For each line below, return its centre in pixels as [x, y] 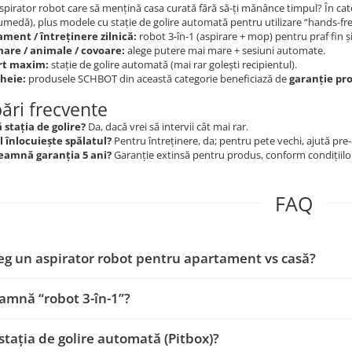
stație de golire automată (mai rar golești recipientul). [173, 64]
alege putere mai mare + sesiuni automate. [225, 50]
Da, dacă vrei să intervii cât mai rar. [167, 126]
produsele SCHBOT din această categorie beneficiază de [158, 79]
